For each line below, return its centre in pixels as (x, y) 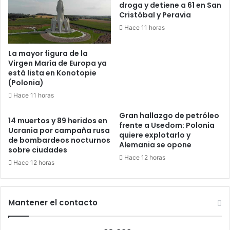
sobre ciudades (38, 150)
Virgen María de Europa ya (57, 63)
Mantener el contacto (53, 202)
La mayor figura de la (48, 53)
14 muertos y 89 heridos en (58, 120)
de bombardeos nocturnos (59, 140)
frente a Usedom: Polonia (167, 125)
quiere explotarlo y (155, 135)
